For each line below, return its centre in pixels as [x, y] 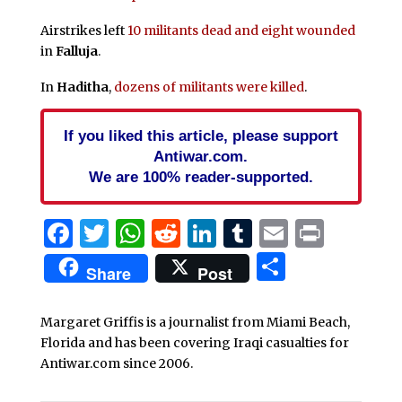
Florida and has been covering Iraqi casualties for [194, 342]
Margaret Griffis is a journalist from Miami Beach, [195, 322]
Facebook [140, 233]
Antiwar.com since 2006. [116, 363]
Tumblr [305, 233]
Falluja [76, 52]
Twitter [161, 233]
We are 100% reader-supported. [201, 176]
